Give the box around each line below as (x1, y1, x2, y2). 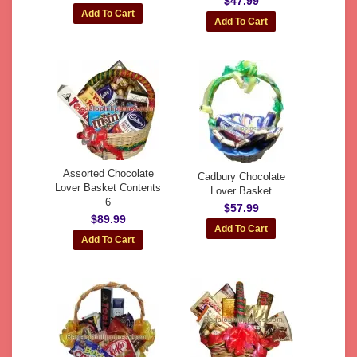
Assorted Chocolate (62, 167, 154, 179)
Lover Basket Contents (55, 182, 161, 194)
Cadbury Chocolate (197, 171, 285, 182)
